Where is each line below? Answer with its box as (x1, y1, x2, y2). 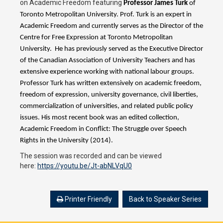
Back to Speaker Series (129, 195, 202, 204)
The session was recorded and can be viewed (20, 152, 162, 160)
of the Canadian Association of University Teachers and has (20, 57, 195, 65)
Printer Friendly (63, 195, 112, 204)
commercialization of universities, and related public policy (20, 103, 193, 111)
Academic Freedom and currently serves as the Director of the (20, 22, 203, 30)
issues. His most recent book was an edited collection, (20, 114, 179, 122)
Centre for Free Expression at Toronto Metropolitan (20, 34, 173, 42)
